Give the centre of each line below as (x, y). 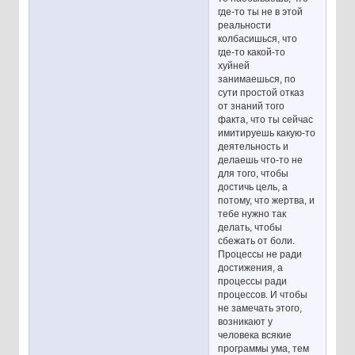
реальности (245, 25)
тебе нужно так (252, 214)
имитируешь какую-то (267, 133)
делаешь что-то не (261, 160)
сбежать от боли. (257, 240)
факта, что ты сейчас (266, 119)
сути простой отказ (261, 92)
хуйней (234, 65)
